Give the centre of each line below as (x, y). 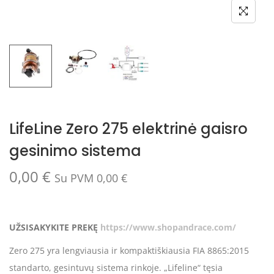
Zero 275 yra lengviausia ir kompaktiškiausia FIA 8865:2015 (129, 251)
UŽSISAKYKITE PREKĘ (55, 228)
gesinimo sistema (75, 151)
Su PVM (76, 178)
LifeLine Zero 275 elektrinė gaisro (128, 129)
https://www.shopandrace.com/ (168, 228)
